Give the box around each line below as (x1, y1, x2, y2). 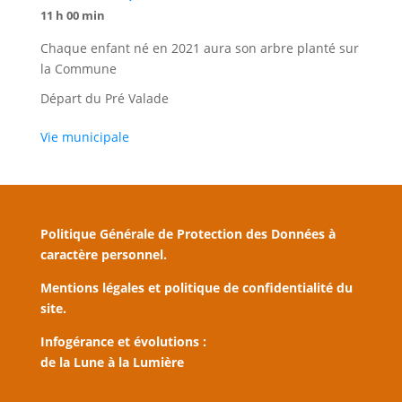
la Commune (39, 60, 117, 77)
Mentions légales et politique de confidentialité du (39, 279, 353, 296)
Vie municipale (39, 128, 129, 145)
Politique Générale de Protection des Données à (39, 225, 336, 242)
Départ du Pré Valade (39, 90, 169, 107)
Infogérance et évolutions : (39, 333, 206, 350)
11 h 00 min (39, 7, 105, 23)
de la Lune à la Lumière (39, 354, 184, 371)
